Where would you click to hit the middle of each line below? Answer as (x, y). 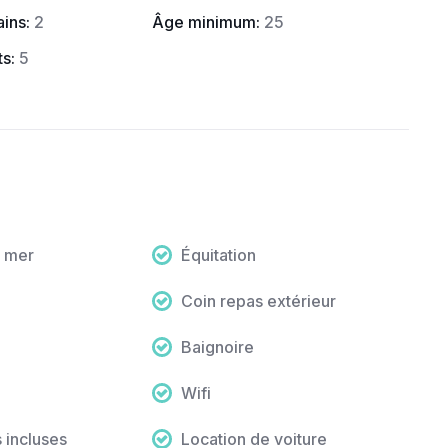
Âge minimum (204, 22)
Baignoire (218, 347)
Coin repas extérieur (259, 301)
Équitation (219, 255)
